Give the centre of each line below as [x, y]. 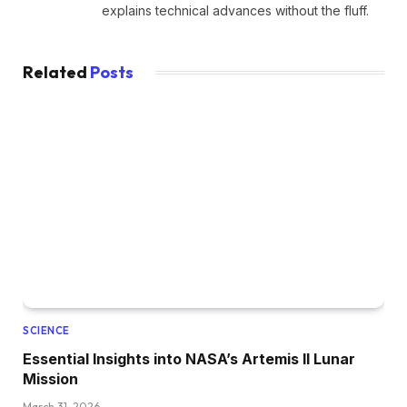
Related [56, 72]
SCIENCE [46, 331]
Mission [50, 379]
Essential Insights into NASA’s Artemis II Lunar [189, 359]
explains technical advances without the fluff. [235, 10]
